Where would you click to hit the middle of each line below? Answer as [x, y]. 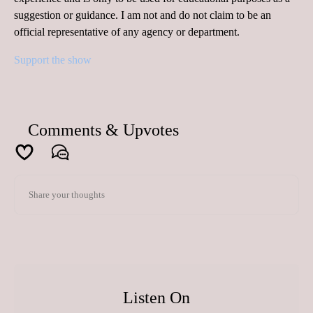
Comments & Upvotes [103, 130]
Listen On [156, 297]
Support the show [53, 60]
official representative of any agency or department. [128, 32]
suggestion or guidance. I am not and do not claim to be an [143, 15]
